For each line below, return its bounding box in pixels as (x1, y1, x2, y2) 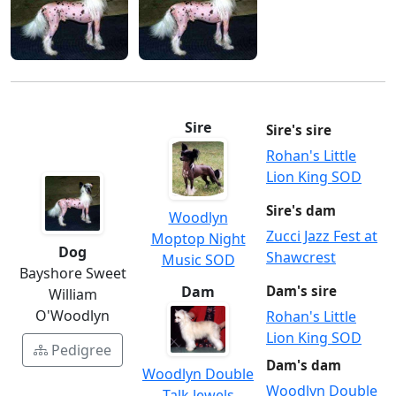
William (48, 285, 97, 305)
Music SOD (161, 250, 235, 270)
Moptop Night (150, 229, 246, 249)
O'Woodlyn (35, 306, 110, 326)
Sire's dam (266, 201, 336, 219)
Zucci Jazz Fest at (266, 225, 377, 246)
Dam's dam (266, 356, 341, 375)
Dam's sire (266, 282, 337, 301)
